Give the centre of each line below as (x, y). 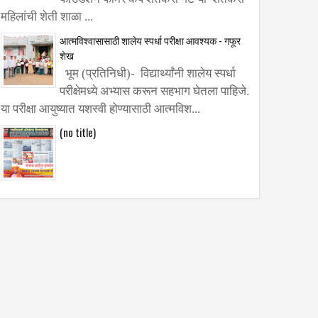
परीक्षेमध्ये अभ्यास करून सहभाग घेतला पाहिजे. (154, 91)
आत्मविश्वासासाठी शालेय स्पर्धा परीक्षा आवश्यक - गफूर (150, 40)
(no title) (78, 132)
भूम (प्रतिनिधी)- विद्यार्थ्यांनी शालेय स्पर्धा (148, 73)
